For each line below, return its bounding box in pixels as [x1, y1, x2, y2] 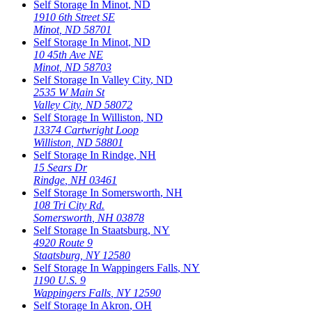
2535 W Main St [33, 86, 104, 98]
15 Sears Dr [33, 161, 87, 173]
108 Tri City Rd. [33, 198, 104, 211]
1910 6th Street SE [33, 10, 115, 23]
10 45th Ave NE [33, 48, 103, 61]
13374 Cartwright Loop [33, 123, 139, 136]
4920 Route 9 [33, 236, 93, 249]
